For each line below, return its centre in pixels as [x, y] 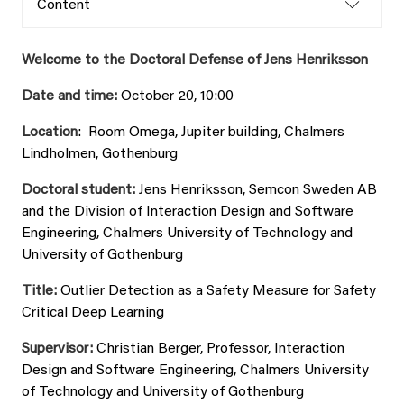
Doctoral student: [78, 190]
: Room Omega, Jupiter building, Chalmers [211, 133]
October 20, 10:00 [177, 96]
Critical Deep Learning [93, 313]
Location [50, 133]
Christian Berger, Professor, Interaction [220, 349]
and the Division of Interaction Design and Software [188, 212]
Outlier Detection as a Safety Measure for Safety [216, 291]
